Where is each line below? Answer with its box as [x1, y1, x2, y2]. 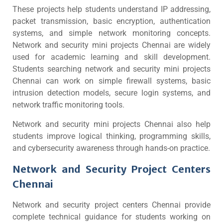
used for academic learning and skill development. [12, 52, 211, 62]
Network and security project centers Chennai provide [12, 200, 211, 210]
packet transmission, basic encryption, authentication [12, 16, 211, 26]
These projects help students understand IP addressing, [12, 4, 211, 14]
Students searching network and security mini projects [12, 64, 211, 74]
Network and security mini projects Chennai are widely [12, 40, 211, 50]
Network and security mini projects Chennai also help [12, 119, 211, 129]
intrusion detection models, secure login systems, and [12, 88, 211, 98]
